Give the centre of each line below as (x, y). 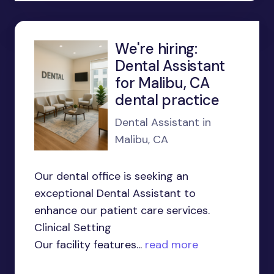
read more (170, 245)
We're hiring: (156, 49)
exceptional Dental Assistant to (115, 193)
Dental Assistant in (163, 122)
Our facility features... (88, 245)
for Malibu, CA (162, 83)
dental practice (167, 100)
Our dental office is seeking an (111, 176)
